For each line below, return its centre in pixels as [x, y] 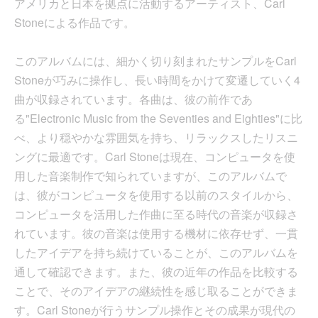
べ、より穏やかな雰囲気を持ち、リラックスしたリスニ [156, 138]
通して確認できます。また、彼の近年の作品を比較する [156, 272]
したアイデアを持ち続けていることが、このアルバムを [156, 253]
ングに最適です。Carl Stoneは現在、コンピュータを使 [155, 157]
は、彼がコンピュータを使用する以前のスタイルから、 [156, 195]
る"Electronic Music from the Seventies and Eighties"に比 [158, 119]
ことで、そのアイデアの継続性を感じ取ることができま [156, 291]
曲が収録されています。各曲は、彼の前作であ [133, 99]
